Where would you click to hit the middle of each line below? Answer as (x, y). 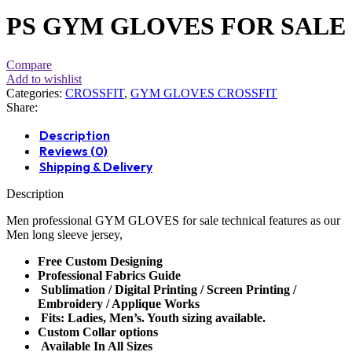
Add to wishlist (44, 79)
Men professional (51, 220)
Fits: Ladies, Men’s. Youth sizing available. (152, 317)
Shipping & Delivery (96, 166)
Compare (29, 64)
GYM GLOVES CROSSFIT (204, 93)
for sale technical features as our (261, 220)
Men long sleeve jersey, (64, 234)
